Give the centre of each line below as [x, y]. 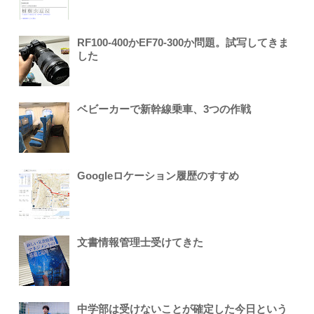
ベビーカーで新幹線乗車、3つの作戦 [164, 109]
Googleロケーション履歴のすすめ [158, 176]
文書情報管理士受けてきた [141, 243]
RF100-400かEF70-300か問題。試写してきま [183, 43]
